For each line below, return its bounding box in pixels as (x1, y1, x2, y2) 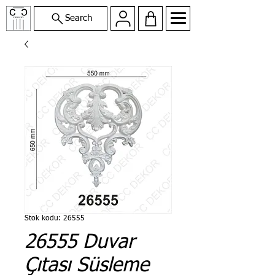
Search (64, 14, 92, 23)
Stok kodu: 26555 (25, 215, 85, 222)
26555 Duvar (25, 233, 135, 252)
